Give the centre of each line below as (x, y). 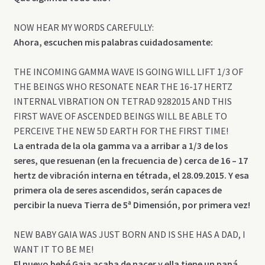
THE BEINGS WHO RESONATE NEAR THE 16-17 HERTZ (123, 87)
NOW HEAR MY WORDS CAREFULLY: (83, 28)
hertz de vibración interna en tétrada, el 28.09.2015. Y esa (131, 175)
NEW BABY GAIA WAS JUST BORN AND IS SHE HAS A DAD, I (129, 235)
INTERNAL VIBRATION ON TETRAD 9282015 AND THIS (122, 101)
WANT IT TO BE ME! (53, 249)
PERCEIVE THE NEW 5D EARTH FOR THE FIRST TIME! (121, 131)
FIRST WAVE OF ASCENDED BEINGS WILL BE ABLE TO (120, 116)
